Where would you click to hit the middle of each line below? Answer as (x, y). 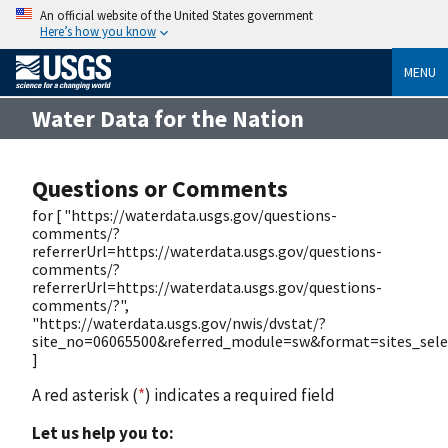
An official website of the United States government (176, 15)
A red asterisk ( (85, 394)
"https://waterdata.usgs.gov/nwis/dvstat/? (179, 322)
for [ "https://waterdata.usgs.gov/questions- (184, 214)
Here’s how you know (98, 31)
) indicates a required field (240, 394)
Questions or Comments (160, 188)
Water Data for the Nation (168, 118)
